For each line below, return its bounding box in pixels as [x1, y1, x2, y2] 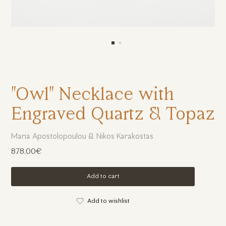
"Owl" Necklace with [11, 86, 174, 104]
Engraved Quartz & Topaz [11, 106, 215, 124]
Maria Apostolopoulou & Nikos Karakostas [11, 133, 153, 141]
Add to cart [86, 173, 120, 180]
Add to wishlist [87, 198, 130, 205]
